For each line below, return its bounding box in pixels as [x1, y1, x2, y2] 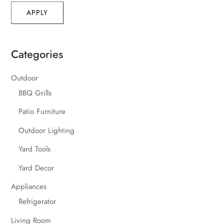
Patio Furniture [18, 106, 66, 117]
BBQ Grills [18, 87, 52, 98]
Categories [11, 45, 63, 62]
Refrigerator [18, 196, 56, 207]
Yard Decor [18, 162, 54, 173]
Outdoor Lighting [18, 124, 75, 136]
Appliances [11, 181, 47, 192]
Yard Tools [18, 143, 51, 155]
